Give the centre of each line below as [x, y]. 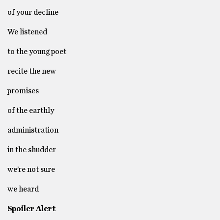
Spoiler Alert [32, 209]
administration [33, 130]
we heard [23, 189]
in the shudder [32, 150]
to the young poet [37, 52]
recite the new [32, 71]
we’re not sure [32, 170]
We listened [28, 32]
